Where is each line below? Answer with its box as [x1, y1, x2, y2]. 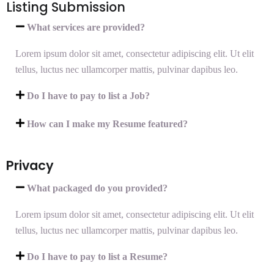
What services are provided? [27, 22, 146, 32]
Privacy [6, 157, 54, 174]
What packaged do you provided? [27, 183, 168, 193]
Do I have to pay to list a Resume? [27, 251, 168, 262]
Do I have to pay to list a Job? [27, 91, 150, 101]
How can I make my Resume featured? [27, 119, 188, 129]
